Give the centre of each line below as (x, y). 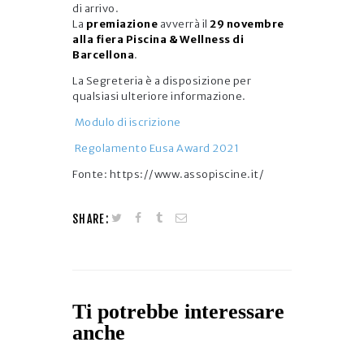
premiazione (123, 24)
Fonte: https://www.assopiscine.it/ (168, 174)
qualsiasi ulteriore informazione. (159, 96)
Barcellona (103, 54)
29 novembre (246, 24)
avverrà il (184, 24)
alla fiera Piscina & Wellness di (158, 39)
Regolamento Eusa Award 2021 (156, 148)
